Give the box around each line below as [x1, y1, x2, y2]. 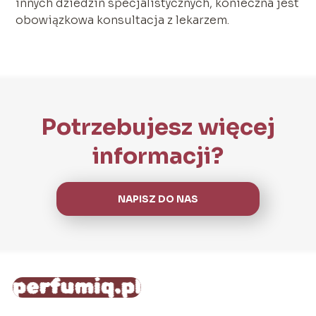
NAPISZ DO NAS [117, 193, 198, 205]
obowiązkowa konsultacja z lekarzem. [16, 13, 230, 28]
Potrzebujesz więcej [40, 113, 275, 142]
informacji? [92, 142, 224, 171]
